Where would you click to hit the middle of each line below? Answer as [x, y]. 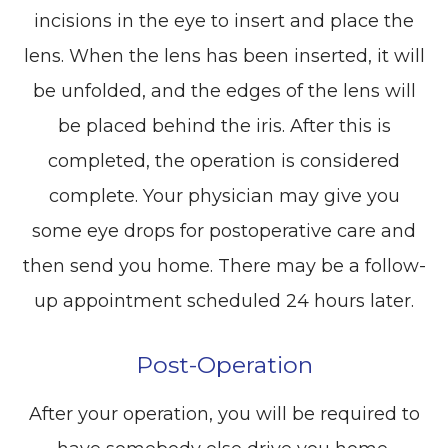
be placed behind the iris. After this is [224, 125]
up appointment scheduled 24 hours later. [224, 300]
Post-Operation [224, 364]
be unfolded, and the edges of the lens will [224, 90]
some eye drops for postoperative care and [224, 230]
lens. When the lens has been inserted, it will [224, 55]
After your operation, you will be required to [224, 413]
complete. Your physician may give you [224, 195]
